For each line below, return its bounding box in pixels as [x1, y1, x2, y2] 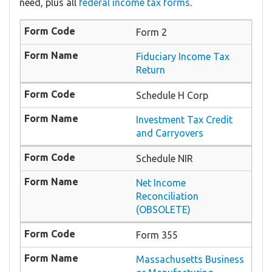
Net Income [136, 177, 186, 189]
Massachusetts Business [136, 254, 244, 265]
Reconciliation [136, 191, 199, 202]
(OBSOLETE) [136, 204, 191, 216]
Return [136, 64, 165, 76]
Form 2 [136, 27, 167, 38]
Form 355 [136, 229, 178, 241]
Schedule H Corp [136, 90, 208, 101]
